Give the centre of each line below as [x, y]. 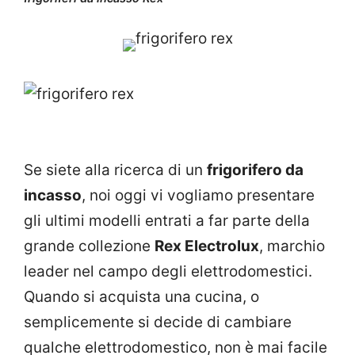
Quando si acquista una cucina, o [141, 297]
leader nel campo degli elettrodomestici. [168, 271]
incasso [53, 195]
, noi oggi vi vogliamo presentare [198, 195]
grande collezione [89, 246]
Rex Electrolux [207, 246]
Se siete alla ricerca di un [115, 170]
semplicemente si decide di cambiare [158, 322]
